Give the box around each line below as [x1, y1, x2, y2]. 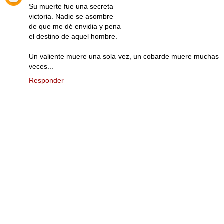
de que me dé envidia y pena [29, 22, 121, 30]
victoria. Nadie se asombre [29, 12, 113, 20]
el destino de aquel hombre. [29, 32, 117, 40]
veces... [29, 62, 53, 70]
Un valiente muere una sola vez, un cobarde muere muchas [29, 52, 219, 60]
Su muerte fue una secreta [29, 2, 113, 10]
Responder [29, 76, 64, 84]
